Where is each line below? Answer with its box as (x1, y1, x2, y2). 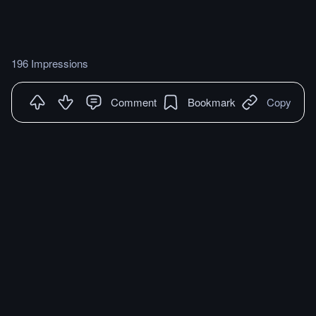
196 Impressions (11, 56, 88, 71)
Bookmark (188, 95, 236, 110)
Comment (111, 95, 157, 110)
